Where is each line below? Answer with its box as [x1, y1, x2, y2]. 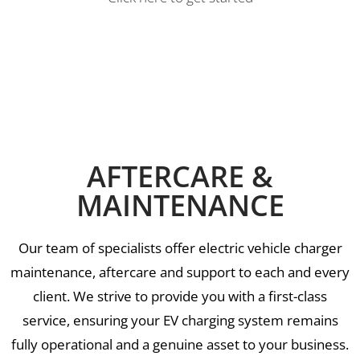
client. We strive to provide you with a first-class [33, 287, 327, 306]
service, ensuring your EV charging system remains [22, 311, 338, 330]
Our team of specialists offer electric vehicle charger [18, 239, 342, 258]
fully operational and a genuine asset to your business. [11, 335, 349, 354]
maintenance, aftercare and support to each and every [10, 263, 350, 282]
